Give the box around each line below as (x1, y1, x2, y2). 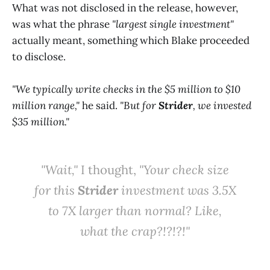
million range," (12, 98, 80, 112)
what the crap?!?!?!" (80, 222, 190, 239)
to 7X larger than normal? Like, (48, 202, 222, 219)
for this (34, 181, 78, 198)
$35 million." (12, 115, 69, 128)
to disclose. (12, 49, 66, 63)
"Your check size (139, 161, 229, 178)
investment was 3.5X (118, 181, 236, 198)
